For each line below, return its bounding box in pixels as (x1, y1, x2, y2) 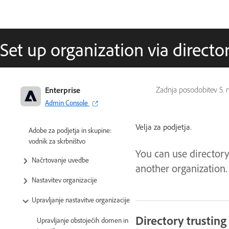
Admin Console (45, 98, 88, 107)
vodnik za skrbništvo (29, 136, 85, 145)
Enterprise (45, 85, 80, 95)
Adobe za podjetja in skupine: (29, 126, 111, 134)
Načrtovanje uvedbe (32, 155, 89, 164)
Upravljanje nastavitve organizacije (32, 195, 130, 204)
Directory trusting (135, 213, 226, 228)
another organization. (135, 162, 227, 175)
